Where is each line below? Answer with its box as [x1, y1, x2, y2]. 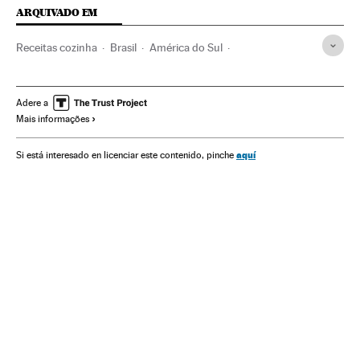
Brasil [110, 41, 137, 55]
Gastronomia [102, 67, 165, 81]
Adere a [16, 97, 48, 109]
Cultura [231, 67, 267, 81]
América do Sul [149, 41, 223, 55]
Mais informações [16, 113, 89, 125]
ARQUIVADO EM [16, 6, 98, 19]
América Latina [16, 67, 89, 81]
